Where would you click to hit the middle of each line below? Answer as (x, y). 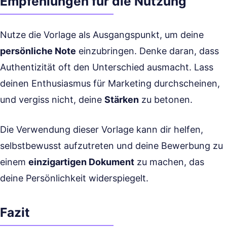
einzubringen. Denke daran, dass (147, 51)
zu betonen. (166, 100)
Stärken (122, 100)
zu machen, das (169, 162)
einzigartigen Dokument (81, 162)
